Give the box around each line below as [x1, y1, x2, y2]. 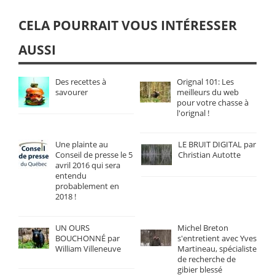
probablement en [55, 180, 119, 192]
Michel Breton [177, 222, 228, 234]
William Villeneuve [55, 243, 121, 255]
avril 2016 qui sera [55, 160, 120, 171]
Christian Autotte [178, 149, 241, 161]
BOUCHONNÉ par [55, 233, 120, 244]
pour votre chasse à [177, 97, 249, 109]
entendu [55, 170, 87, 182]
